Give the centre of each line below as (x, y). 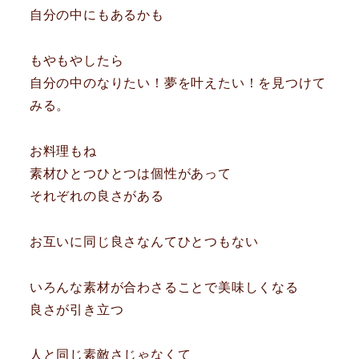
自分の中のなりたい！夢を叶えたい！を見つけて (177, 83)
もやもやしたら (77, 61)
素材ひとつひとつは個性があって (130, 174)
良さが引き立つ (77, 309)
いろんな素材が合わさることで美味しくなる (164, 287)
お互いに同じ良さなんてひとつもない (144, 241)
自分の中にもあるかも (97, 15)
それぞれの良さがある (97, 196)
